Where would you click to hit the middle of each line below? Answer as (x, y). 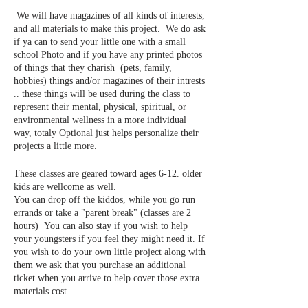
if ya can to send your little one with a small (100, 41)
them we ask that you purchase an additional (100, 265)
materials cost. (42, 291)
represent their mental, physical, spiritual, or (100, 107)
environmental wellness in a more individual (100, 120)
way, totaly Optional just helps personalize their (106, 133)
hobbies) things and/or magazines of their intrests (109, 80)
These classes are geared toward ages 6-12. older (108, 173)
